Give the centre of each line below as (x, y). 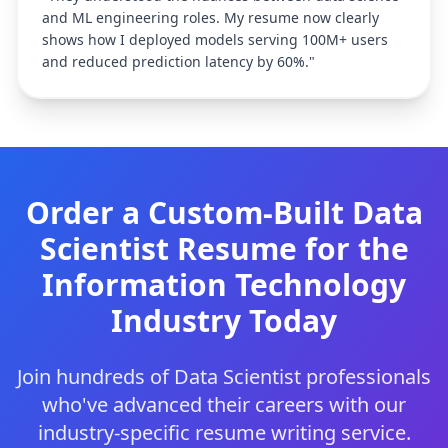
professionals (366, 376)
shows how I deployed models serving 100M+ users (215, 39)
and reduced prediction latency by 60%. (175, 61)
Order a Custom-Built (188, 212)
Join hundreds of (95, 376)
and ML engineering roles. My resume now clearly (210, 17)
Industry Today (224, 320)
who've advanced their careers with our (224, 404)
